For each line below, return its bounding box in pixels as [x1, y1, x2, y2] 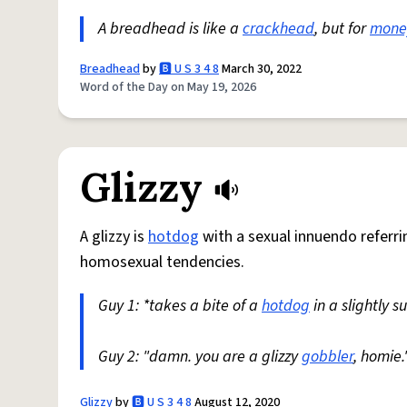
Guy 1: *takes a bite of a [98, 294, 262, 317]
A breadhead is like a [98, 17, 243, 40]
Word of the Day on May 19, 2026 [80, 78, 256, 96]
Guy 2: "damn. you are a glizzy [98, 345, 302, 368]
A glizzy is [80, 225, 148, 248]
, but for [314, 17, 370, 40]
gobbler [302, 345, 353, 368]
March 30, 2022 [219, 60, 302, 78]
